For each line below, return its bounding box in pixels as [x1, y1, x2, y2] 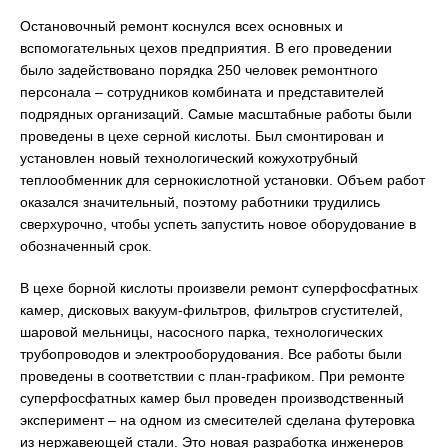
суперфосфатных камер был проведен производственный [20, 390, 404, 406]
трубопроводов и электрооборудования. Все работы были [20, 346, 402, 362]
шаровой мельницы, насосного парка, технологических [20, 324, 383, 340]
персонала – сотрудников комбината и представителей [20, 84, 384, 100]
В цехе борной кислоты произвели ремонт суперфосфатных [20, 280, 418, 296]
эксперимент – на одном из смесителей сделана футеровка [20, 412, 415, 428]
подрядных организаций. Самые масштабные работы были [20, 106, 412, 122]
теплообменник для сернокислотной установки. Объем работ [20, 172, 425, 188]
